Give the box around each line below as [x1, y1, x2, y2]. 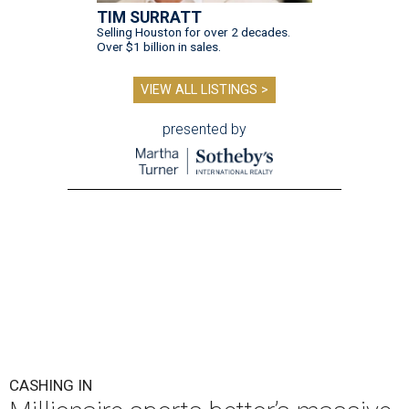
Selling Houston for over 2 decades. [97, 24, 290, 39]
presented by [163, 120, 246, 138]
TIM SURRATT [97, 7, 202, 26]
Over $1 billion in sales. [97, 38, 221, 54]
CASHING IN [9, 376, 92, 395]
